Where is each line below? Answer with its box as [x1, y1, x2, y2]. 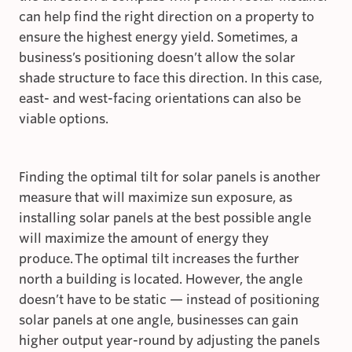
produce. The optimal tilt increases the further [19, 251, 299, 267]
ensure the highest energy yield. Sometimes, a [19, 30, 298, 46]
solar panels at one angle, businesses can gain [19, 313, 299, 328]
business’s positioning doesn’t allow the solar [19, 50, 295, 66]
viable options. [19, 112, 108, 127]
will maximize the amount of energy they [19, 231, 269, 247]
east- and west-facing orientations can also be [19, 91, 301, 107]
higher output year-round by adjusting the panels [19, 333, 320, 349]
